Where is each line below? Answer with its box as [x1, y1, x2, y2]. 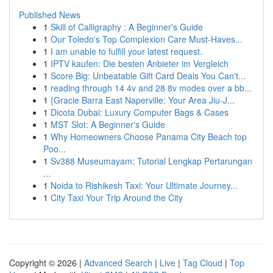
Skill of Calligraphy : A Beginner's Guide [51, 21, 203, 33]
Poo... [43, 143, 66, 155]
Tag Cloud [183, 257, 222, 269]
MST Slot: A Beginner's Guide [51, 118, 165, 130]
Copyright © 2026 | [9, 257, 84, 269]
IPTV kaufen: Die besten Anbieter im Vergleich [51, 57, 229, 69]
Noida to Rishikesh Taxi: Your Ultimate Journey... [51, 179, 238, 191]
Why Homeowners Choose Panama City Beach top [51, 130, 247, 143]
